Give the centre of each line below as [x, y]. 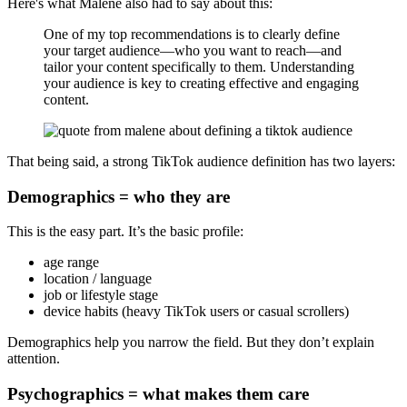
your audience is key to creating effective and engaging [201, 84]
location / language [98, 279]
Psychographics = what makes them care [158, 394]
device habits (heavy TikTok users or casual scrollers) [196, 312]
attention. [34, 359]
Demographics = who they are [119, 196]
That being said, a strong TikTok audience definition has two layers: [201, 162]
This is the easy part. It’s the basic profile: [125, 232]
